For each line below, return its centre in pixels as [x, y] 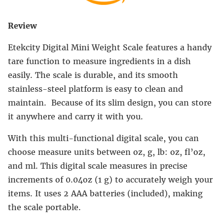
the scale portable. [44, 207]
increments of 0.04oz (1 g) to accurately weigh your [110, 179]
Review [22, 25]
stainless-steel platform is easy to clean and [95, 89]
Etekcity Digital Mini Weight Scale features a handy [110, 47]
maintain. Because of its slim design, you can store [110, 102]
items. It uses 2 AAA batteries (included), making [105, 193]
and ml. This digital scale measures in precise [98, 166]
